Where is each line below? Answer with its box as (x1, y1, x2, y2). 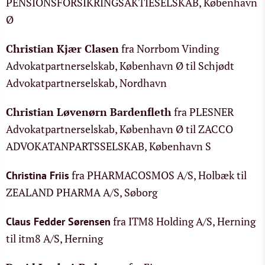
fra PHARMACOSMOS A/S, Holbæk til (69, 168, 247, 182)
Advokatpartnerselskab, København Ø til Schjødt (6, 59, 234, 73)
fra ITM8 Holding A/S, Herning (111, 214, 256, 228)
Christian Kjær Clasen (6, 41, 119, 56)
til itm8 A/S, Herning (6, 231, 103, 245)
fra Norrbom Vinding (119, 41, 219, 56)
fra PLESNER (172, 105, 234, 119)
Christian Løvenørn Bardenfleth (6, 105, 172, 119)
